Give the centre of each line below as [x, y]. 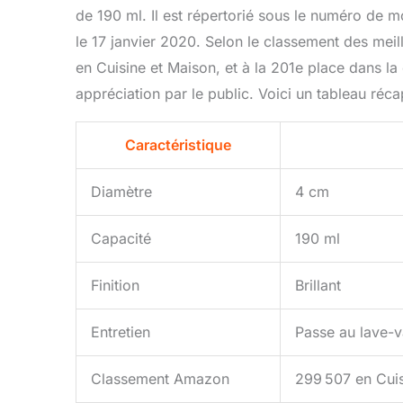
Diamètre [121, 192]
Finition [115, 286]
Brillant [318, 286]
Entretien [121, 332]
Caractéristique [178, 145]
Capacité [121, 239]
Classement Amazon [160, 379]
